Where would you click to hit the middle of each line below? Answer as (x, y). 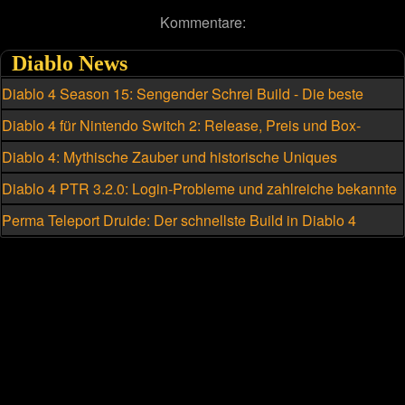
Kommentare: (202, 23)
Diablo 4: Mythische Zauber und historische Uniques (170, 156)
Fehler (23, 209)
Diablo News (70, 63)
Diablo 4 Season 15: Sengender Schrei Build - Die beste (183, 93)
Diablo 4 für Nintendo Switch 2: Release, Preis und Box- (181, 125)
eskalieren (35, 177)
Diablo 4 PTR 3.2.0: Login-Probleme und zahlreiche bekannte (199, 188)
